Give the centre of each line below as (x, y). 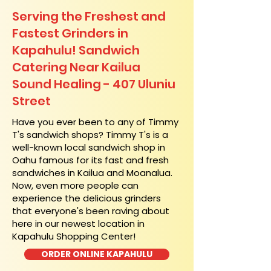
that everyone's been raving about (91, 211)
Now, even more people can (75, 185)
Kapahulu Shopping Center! (74, 236)
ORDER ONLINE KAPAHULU (97, 254)
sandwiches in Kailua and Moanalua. (92, 173)
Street (31, 101)
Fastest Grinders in (70, 33)
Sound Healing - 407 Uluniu (94, 84)
